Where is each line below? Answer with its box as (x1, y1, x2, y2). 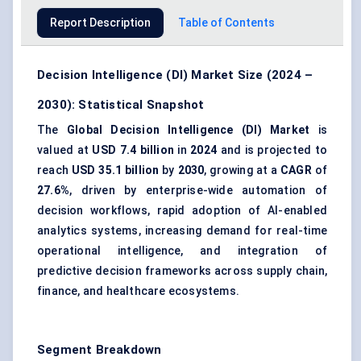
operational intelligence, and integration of (37, 244, 327, 258)
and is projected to (220, 143, 328, 157)
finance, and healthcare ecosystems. (37, 284, 239, 298)
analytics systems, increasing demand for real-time (37, 224, 327, 238)
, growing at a (204, 164, 280, 177)
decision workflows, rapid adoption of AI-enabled (37, 204, 327, 218)
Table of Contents (178, 16, 275, 30)
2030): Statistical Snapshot (37, 98, 205, 113)
